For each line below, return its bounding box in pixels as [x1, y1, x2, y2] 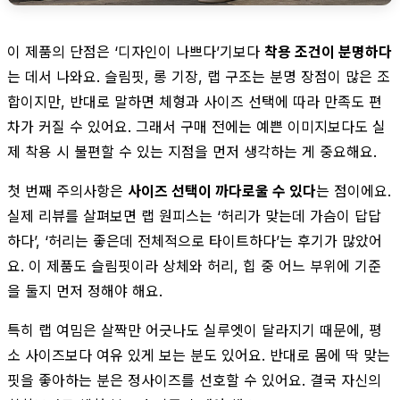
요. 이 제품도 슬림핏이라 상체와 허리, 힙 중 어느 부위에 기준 [7, 256, 381, 275]
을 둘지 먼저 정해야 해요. [7, 281, 162, 300]
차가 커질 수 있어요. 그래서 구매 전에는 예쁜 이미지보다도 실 [7, 117, 386, 136]
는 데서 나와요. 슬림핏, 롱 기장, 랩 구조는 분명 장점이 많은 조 [7, 67, 390, 86]
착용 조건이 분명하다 [264, 42, 392, 61]
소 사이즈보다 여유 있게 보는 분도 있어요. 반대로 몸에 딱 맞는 [7, 346, 390, 364]
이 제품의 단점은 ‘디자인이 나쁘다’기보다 [7, 42, 264, 61]
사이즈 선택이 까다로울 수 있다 [128, 181, 316, 200]
